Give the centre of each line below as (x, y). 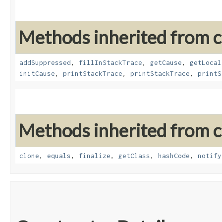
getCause (166, 63)
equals (59, 156)
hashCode (174, 156)
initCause (37, 74)
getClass (134, 156)
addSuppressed (45, 63)
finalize (95, 156)
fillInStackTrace (111, 63)
